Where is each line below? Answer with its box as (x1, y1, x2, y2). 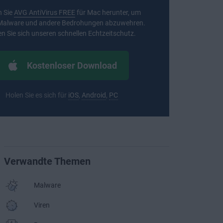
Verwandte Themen (4, 155, 91, 167)
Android (82, 91, 106, 99)
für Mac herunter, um (75, 8, 141, 16)
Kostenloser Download (26, 60, 117, 71)
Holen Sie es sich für (5, 91, 68, 99)
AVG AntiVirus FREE (14, 8, 75, 16)
